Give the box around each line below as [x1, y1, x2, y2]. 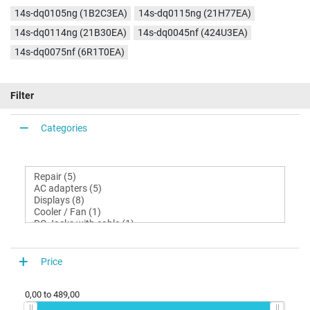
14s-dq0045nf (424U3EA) [137, 27, 248, 39]
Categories [41, 122, 87, 134]
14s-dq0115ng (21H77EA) [138, 8, 251, 19]
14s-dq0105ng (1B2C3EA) [14, 8, 127, 19]
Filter [10, 90, 34, 102]
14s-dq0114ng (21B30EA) [14, 27, 127, 39]
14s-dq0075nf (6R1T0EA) [14, 46, 125, 58]
